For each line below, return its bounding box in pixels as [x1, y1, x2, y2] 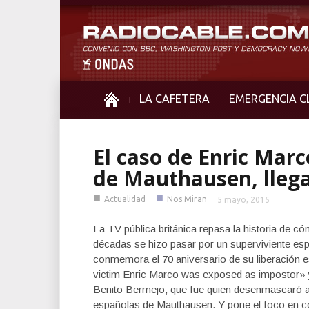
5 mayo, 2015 [217, 195, 270, 204]
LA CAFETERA [139, 92, 210, 105]
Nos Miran [167, 195, 207, 203]
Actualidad [104, 195, 146, 203]
